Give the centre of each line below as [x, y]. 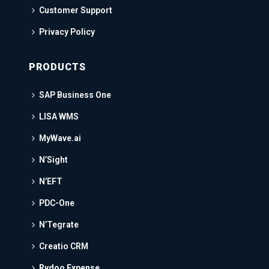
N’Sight [53, 159]
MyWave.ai [60, 138]
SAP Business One [75, 95]
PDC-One [56, 203]
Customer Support [75, 10]
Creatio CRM [63, 246]
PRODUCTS [57, 67]
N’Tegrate [59, 224]
